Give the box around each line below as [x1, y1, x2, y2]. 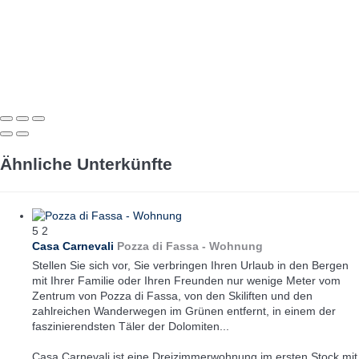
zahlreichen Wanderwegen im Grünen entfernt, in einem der [32, 304, 336, 317]
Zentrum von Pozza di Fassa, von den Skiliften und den [32, 288, 313, 302]
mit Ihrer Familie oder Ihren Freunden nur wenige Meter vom [32, 273, 341, 287]
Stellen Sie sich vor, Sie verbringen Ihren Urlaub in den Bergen [32, 258, 349, 272]
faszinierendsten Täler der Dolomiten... [32, 319, 229, 333]
